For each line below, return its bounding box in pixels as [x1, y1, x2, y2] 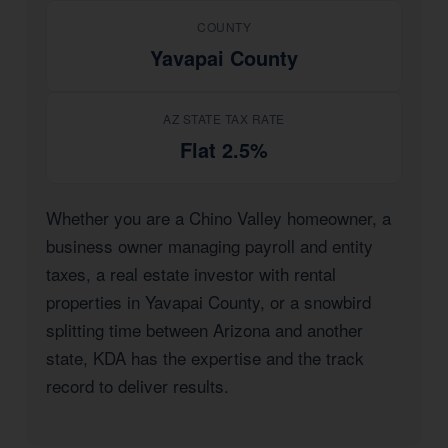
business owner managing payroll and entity [46, 233, 373, 258]
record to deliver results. [46, 373, 229, 398]
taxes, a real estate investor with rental [46, 261, 336, 286]
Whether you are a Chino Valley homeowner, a [46, 205, 391, 230]
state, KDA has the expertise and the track [46, 345, 364, 370]
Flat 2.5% [180, 135, 268, 164]
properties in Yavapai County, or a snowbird [46, 289, 371, 314]
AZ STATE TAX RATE [163, 110, 285, 127]
